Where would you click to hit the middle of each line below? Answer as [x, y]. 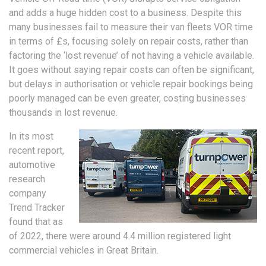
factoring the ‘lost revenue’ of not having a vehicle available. [132, 56]
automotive [32, 165]
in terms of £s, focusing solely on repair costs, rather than [129, 42]
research [27, 179]
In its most [31, 137]
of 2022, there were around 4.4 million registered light [120, 236]
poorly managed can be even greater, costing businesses [127, 99]
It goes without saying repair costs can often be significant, [132, 70]
